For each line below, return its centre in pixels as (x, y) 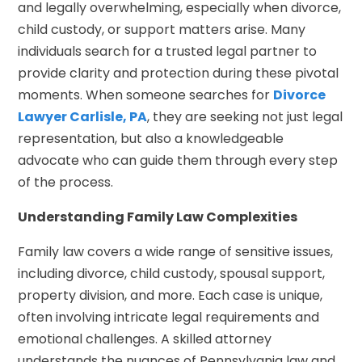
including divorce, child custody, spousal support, (172, 273)
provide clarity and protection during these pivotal (179, 73)
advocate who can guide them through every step (178, 160)
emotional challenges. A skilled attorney (145, 339)
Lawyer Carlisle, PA (83, 116)
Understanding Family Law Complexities (158, 217)
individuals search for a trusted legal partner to (168, 51)
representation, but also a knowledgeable (151, 138)
